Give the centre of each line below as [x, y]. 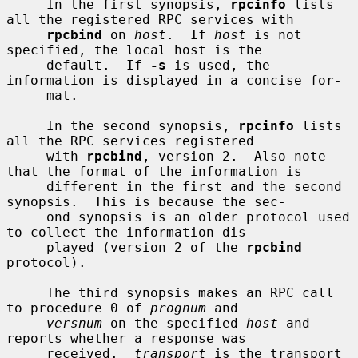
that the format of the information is [154, 171]
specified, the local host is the [134, 50]
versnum [74, 323]
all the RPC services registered [130, 141]
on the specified [174, 323]
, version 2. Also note [234, 156]
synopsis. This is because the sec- [146, 201]
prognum [178, 308]
